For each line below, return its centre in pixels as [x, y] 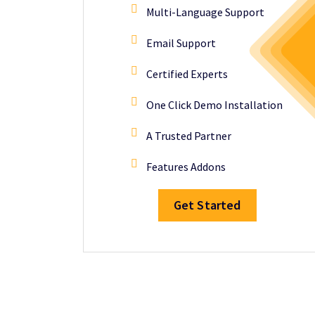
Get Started [207, 205]
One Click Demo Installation [214, 105]
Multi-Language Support [205, 12]
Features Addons [186, 167]
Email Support [181, 43]
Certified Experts [187, 74]
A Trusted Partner [189, 136]
